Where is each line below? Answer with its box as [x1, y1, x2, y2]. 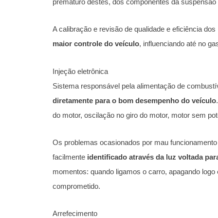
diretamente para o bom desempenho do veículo [53, 96, 216, 105]
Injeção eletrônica [53, 67, 108, 75]
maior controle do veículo [53, 39, 139, 48]
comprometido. [53, 182, 100, 190]
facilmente [53, 152, 87, 161]
